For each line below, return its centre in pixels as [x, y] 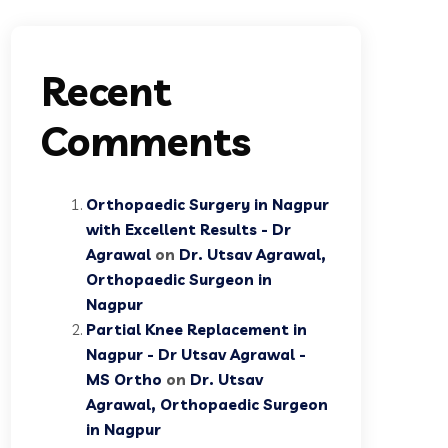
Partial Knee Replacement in [196, 330]
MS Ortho [124, 380]
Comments [146, 141]
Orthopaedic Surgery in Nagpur [207, 205]
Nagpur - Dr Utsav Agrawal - [196, 355]
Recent [106, 91]
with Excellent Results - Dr [188, 230]
